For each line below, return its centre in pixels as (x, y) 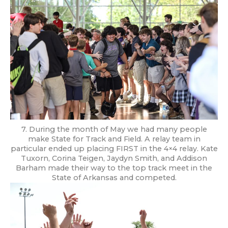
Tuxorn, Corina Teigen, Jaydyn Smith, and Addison (114, 158)
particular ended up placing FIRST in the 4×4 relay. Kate (114, 148)
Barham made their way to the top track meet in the (114, 168)
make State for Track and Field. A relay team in (114, 139)
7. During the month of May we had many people (114, 129)
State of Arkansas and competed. (114, 177)
